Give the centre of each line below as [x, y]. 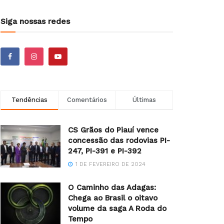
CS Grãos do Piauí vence [113, 130]
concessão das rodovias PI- [119, 140]
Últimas [144, 99]
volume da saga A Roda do [117, 208]
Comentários [87, 99]
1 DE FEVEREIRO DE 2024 [109, 164]
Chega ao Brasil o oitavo [113, 198]
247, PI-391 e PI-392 [105, 151]
